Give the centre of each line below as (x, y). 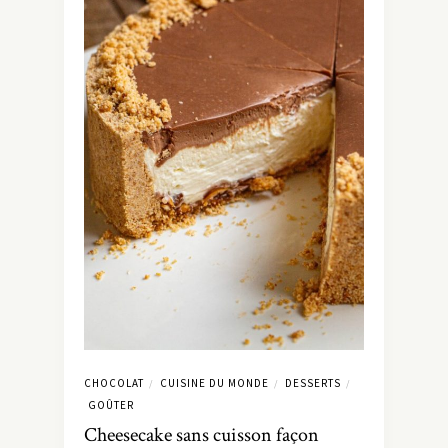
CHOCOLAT (114, 382)
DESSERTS (313, 382)
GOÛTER (111, 404)
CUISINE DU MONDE (214, 382)
